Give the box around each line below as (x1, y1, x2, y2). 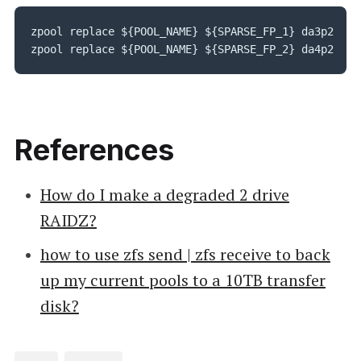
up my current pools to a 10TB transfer (39, 268, 326, 291)
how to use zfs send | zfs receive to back (39, 243, 330, 265)
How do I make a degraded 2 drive (39, 183, 289, 205)
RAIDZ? (39, 209, 97, 231)
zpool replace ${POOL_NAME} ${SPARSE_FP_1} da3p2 (30, 24, 334, 38)
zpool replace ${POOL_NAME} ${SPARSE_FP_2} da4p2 (30, 42, 334, 56)
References (14, 131, 174, 168)
